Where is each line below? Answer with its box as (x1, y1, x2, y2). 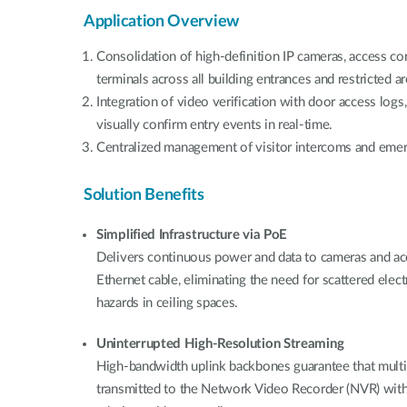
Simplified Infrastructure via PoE (96, 227, 288, 242)
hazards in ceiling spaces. (96, 295, 239, 310)
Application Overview (84, 13, 239, 30)
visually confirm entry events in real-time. (96, 117, 333, 132)
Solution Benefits (84, 186, 204, 203)
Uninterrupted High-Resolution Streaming (96, 336, 344, 351)
